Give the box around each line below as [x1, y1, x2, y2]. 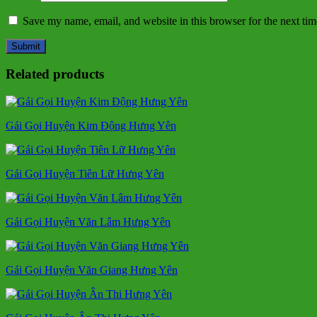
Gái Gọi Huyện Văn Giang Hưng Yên [6, 264, 178, 277]
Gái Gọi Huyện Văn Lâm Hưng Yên [6, 216, 171, 229]
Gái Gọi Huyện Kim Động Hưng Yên [6, 120, 176, 132]
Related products [6, 67, 104, 82]
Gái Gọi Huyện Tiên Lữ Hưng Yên [6, 168, 164, 180]
